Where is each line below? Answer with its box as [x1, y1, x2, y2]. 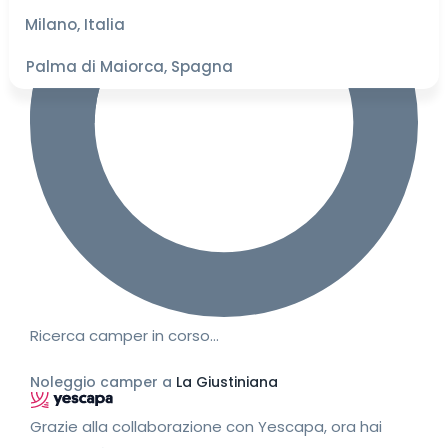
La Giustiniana [176, 371, 278, 392]
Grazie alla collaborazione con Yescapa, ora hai [30, 415, 382, 437]
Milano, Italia [25, 14, 125, 35]
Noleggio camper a [30, 371, 176, 392]
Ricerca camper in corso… [30, 325, 219, 346]
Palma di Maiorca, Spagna [26, 56, 233, 77]
